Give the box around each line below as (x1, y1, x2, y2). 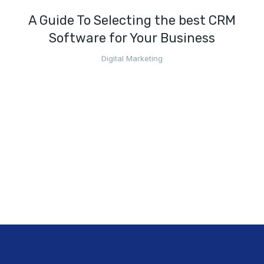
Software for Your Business (49, 29, 215, 46)
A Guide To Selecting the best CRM (28, 12, 236, 28)
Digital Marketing (101, 53, 163, 63)
